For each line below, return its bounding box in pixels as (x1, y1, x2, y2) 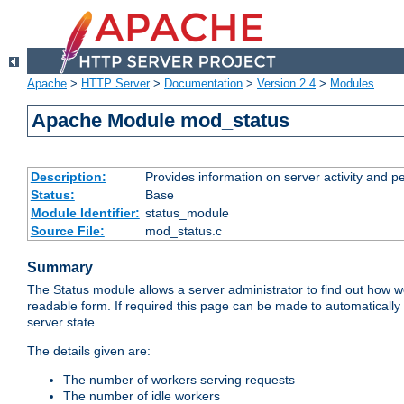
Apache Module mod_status (32, 109, 290, 133)
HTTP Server (81, 77, 150, 91)
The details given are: (27, 344, 151, 359)
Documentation (164, 77, 243, 91)
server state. (27, 315, 98, 330)
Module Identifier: (30, 206, 140, 221)
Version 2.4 (257, 77, 316, 91)
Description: (30, 170, 106, 185)
